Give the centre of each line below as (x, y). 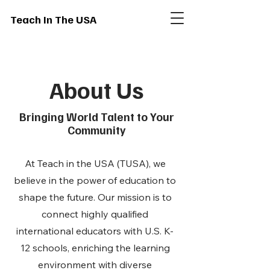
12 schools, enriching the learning (95, 248)
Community (96, 130)
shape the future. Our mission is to (95, 197)
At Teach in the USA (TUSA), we (95, 163)
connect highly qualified (95, 214)
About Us (96, 89)
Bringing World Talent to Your (96, 117)
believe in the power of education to (95, 180)
